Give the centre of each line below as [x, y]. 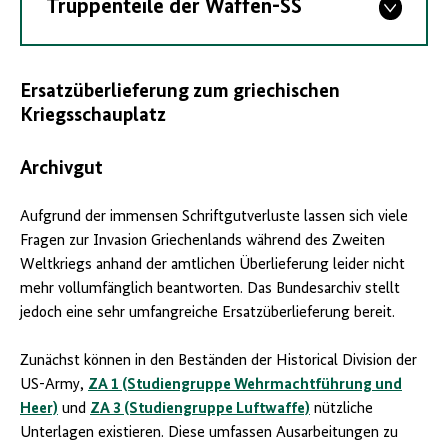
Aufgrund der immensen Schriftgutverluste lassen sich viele [214, 217]
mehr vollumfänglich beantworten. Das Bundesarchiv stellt [210, 289]
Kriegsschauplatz [93, 116]
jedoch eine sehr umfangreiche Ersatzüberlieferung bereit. [207, 313]
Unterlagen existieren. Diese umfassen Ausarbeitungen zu [209, 433]
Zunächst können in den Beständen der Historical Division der [218, 361]
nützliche [341, 409]
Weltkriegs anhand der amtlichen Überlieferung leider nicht [212, 265]
